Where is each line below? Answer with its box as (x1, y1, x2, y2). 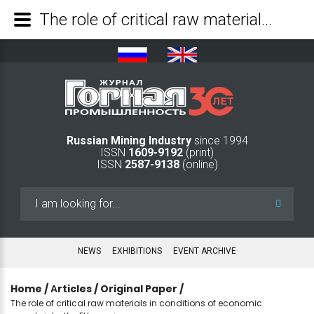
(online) (179, 157, 218, 171)
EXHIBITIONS (112, 245, 162, 256)
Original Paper (100, 281, 177, 296)
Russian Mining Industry (66, 133, 194, 147)
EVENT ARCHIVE (173, 245, 236, 256)
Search (20, 188, 54, 202)
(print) (183, 145, 214, 159)
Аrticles (50, 281, 92, 296)
